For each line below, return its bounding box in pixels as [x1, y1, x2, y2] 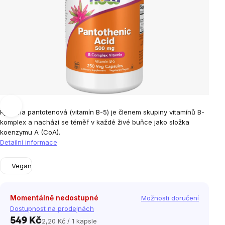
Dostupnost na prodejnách [10, 204, 94, 212]
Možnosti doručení [141, 194, 199, 202]
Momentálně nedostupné [10, 193, 98, 202]
